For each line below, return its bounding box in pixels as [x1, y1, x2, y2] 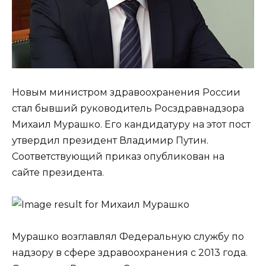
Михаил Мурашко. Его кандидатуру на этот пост [12, 118, 251, 130]
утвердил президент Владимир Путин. [12, 134, 208, 146]
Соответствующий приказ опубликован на [12, 150, 224, 162]
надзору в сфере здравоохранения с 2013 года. [12, 247, 248, 259]
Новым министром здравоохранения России [12, 86, 240, 98]
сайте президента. [12, 166, 104, 178]
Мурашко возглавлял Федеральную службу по [12, 231, 244, 243]
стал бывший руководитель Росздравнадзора [12, 102, 244, 114]
